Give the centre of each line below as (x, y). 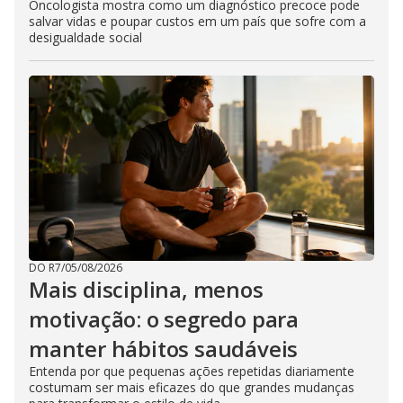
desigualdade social (85, 37)
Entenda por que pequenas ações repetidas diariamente (192, 371)
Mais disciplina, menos (146, 289)
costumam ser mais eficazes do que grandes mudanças (192, 387)
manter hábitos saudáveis (164, 348)
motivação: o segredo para (164, 318)
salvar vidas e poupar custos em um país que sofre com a (197, 21)
